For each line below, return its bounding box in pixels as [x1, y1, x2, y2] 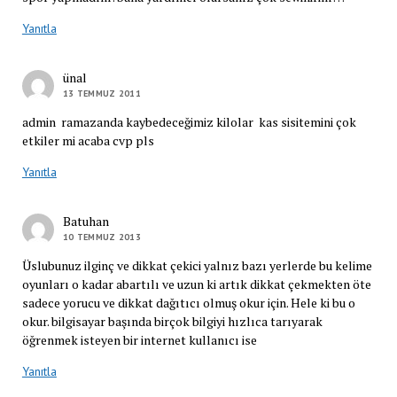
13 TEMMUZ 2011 [62, 87, 142, 99]
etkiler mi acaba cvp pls [21, 131, 154, 149]
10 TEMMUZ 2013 [62, 230, 142, 243]
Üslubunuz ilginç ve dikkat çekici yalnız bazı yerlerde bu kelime [21, 256, 372, 274]
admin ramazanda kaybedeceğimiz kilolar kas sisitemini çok [21, 113, 356, 130]
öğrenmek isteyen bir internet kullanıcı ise [21, 331, 260, 348]
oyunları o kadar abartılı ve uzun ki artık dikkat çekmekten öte [21, 275, 371, 292]
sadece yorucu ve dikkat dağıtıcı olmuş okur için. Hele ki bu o [21, 293, 355, 311]
